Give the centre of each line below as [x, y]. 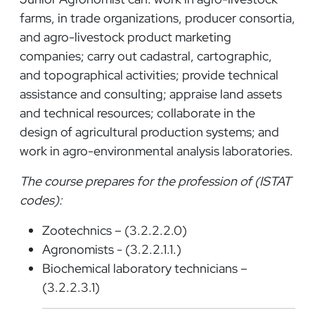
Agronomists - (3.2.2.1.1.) [112, 249]
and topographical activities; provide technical [149, 75]
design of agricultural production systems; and [149, 131]
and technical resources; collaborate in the [137, 112]
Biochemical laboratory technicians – [145, 268]
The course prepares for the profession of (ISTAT [155, 181]
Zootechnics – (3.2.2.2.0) [115, 230]
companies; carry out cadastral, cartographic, [146, 56]
